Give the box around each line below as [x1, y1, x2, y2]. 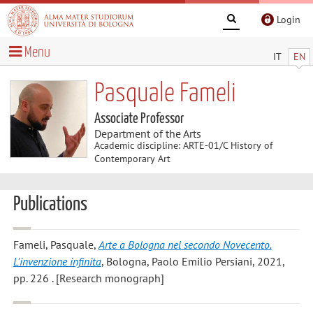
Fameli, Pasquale [13, 238, 94, 252]
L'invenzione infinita [13, 254, 101, 269]
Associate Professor [94, 111, 184, 126]
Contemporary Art [94, 152, 170, 165]
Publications [13, 195, 87, 214]
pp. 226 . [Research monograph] [13, 271, 164, 286]
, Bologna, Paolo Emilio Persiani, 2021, [101, 254, 285, 269]
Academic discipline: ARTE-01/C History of [94, 138, 272, 152]
